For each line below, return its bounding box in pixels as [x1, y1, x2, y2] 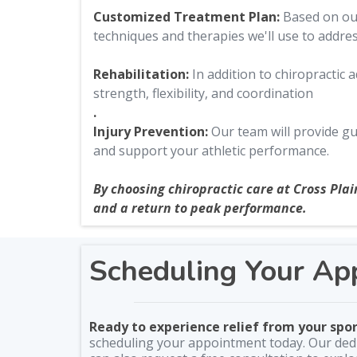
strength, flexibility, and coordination [93, 84, 313, 102]
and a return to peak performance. [93, 199, 307, 217]
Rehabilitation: [93, 65, 192, 83]
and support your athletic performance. [93, 142, 329, 159]
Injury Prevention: [93, 123, 211, 140]
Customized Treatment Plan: [93, 8, 280, 25]
